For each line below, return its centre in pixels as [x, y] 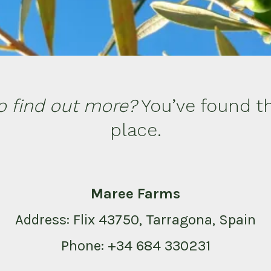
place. [135, 130]
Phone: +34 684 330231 [135, 245]
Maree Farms [135, 193]
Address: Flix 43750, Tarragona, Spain [135, 219]
